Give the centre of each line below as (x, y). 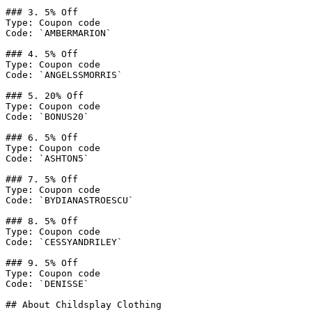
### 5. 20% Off (45, 96)
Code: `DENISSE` (47, 284)
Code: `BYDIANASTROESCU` (70, 200)
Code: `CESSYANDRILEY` (64, 242)
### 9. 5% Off (42, 263)
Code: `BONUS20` (47, 117)
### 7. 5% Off (42, 179)
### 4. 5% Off (42, 54)
